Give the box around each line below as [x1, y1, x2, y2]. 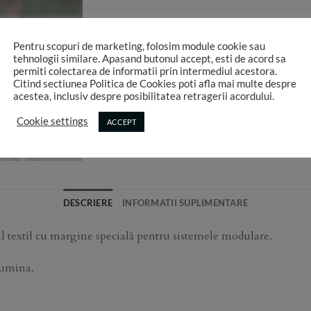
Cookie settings [17, 115, 88, 127]
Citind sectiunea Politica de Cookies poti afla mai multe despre [13, 77, 296, 90]
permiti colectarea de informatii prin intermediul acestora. [13, 65, 277, 77]
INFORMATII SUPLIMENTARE [122, 197, 249, 209]
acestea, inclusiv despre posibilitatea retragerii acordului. [13, 90, 274, 102]
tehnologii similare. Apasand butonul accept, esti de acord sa [13, 52, 286, 65]
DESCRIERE [62, 197, 113, 209]
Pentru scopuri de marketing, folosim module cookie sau [13, 40, 265, 52]
